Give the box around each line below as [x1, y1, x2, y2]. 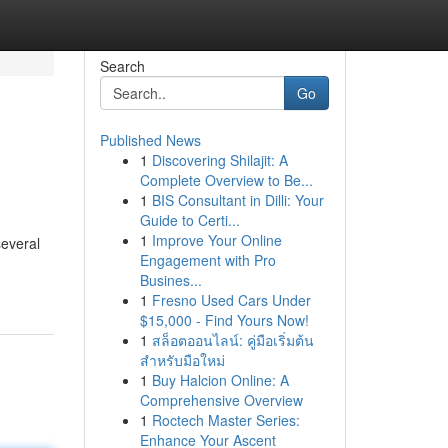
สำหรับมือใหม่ [139, 350, 225, 370]
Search [99, 56, 145, 76]
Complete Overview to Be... [139, 170, 313, 190]
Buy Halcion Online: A [151, 370, 289, 390]
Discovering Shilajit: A [151, 150, 288, 170]
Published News [99, 130, 201, 150]
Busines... [139, 270, 202, 290]
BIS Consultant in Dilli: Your [151, 190, 324, 210]
